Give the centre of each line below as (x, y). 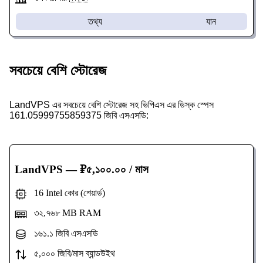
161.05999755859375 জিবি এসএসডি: (79, 115)
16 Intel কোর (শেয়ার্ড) (66, 193)
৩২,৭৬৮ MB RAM (64, 213)
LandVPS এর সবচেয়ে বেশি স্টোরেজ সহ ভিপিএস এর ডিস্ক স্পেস (112, 104)
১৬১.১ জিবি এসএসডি (62, 233)
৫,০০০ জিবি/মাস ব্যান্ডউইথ (71, 254)
